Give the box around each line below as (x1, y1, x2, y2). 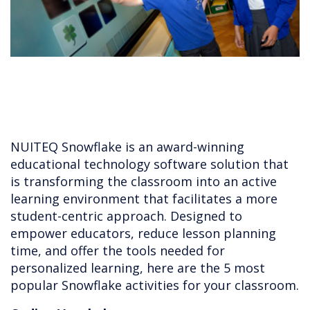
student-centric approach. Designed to (10, 208, 242, 225)
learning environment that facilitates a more (10, 190, 277, 208)
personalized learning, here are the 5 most (10, 259, 265, 277)
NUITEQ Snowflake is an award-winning (10, 138, 244, 156)
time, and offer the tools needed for (10, 242, 225, 259)
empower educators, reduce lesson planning (10, 225, 276, 242)
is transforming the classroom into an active (10, 173, 277, 190)
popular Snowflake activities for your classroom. (10, 277, 299, 294)
